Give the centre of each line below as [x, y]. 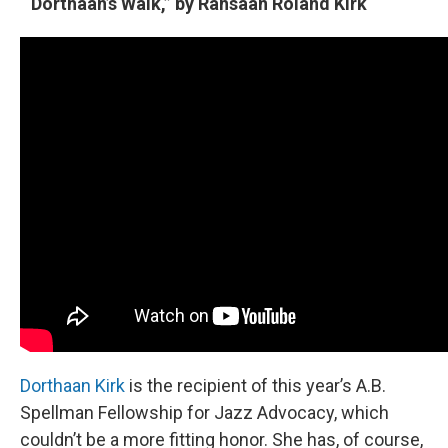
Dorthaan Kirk [72, 386]
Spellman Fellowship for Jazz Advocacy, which [204, 413]
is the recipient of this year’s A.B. [255, 386]
